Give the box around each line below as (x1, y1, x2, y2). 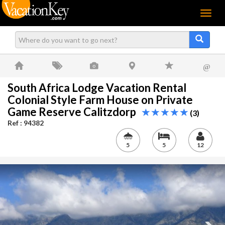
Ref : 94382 (8, 119, 44, 127)
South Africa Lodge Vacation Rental (8, 81, 186, 94)
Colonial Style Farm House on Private (8, 93, 193, 106)
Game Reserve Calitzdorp (8, 105, 142, 119)
